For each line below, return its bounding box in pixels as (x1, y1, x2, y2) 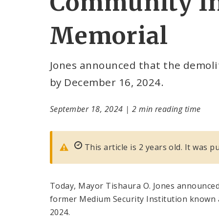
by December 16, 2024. (50, 75, 164, 89)
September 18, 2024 (50, 103, 126, 114)
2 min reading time (132, 103, 201, 114)
